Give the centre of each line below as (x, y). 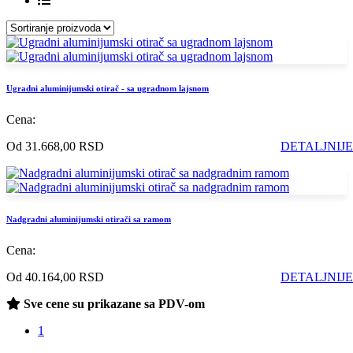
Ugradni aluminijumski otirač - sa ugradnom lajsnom (108, 88)
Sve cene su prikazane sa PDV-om (113, 303)
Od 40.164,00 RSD (55, 277)
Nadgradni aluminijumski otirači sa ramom (89, 219)
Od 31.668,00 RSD (55, 146)
